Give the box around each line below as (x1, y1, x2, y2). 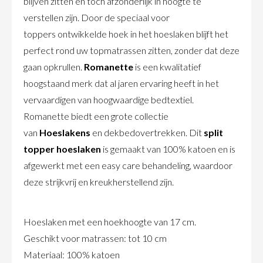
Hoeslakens (39, 126, 90, 138)
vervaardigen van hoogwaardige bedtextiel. (23, 93, 194, 105)
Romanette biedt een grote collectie (23, 110, 168, 122)
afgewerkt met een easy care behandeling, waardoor (23, 159, 232, 171)
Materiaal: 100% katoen (23, 248, 120, 260)
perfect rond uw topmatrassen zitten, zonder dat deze (23, 44, 240, 56)
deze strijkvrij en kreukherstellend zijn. (23, 176, 174, 187)
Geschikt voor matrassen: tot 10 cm (23, 232, 167, 244)
